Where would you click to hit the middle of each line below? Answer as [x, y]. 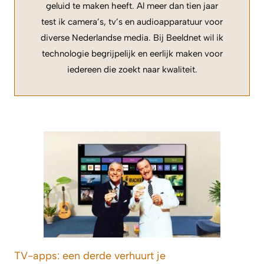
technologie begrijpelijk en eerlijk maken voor [132, 53]
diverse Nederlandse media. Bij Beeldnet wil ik [132, 37]
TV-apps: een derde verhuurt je [90, 255]
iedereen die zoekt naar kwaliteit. [132, 69]
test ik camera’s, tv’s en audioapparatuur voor [132, 22]
